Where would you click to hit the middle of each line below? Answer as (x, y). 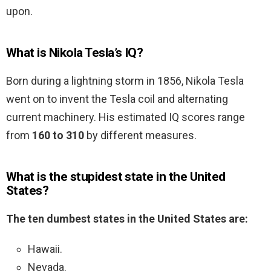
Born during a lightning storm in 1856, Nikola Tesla (125, 81)
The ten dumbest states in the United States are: (127, 219)
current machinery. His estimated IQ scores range (126, 117)
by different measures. (140, 135)
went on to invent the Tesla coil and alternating (117, 99)
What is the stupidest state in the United (116, 177)
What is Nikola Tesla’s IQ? (75, 53)
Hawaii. (45, 249)
